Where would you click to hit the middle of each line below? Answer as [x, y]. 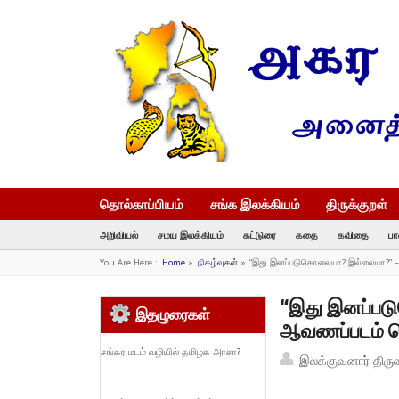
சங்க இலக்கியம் [255, 204]
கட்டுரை [260, 235]
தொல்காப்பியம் [142, 204]
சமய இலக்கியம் [191, 235]
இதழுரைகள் [172, 314]
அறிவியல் [119, 235]
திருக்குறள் [357, 204]
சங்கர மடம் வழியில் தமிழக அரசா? [171, 351]
